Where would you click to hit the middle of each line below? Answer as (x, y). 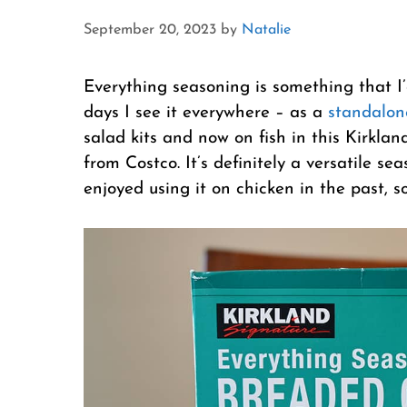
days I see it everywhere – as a (206, 113)
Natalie (266, 30)
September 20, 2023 (150, 30)
